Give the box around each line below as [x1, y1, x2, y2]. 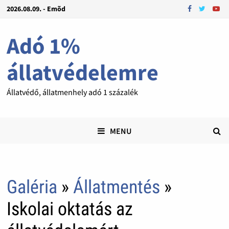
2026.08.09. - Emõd [6, 4, 65, 13]
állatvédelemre [6, 58, 158, 86]
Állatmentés [73, 176, 160, 198]
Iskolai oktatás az [6, 198, 133, 220]
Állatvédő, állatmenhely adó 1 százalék [6, 87, 138, 97]
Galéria [6, 176, 57, 198]
